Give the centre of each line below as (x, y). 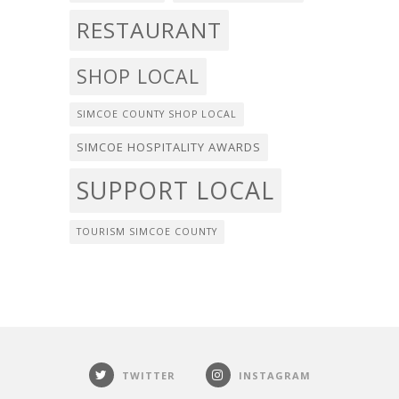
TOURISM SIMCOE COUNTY (147, 232)
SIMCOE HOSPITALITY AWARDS (169, 147)
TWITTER (148, 376)
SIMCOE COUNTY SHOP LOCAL (157, 114)
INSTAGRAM (274, 376)
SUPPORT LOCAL (175, 191)
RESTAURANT (149, 30)
